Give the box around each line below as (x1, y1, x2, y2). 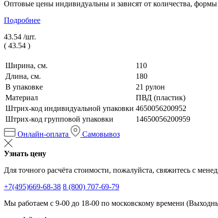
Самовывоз (82, 129, 120, 138)
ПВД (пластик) (136, 93, 185, 102)
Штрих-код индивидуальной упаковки (5, 104, 134, 112)
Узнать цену (4, 149, 46, 158)
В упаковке (5, 82, 43, 91)
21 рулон (136, 82, 165, 91)
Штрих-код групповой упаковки (5, 114, 113, 123)
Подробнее (4, 16, 40, 24)
